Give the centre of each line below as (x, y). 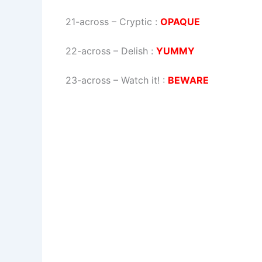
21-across (87, 21)
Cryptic (136, 21)
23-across (88, 80)
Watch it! (140, 80)
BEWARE (188, 80)
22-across (88, 51)
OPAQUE (180, 21)
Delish (135, 51)
